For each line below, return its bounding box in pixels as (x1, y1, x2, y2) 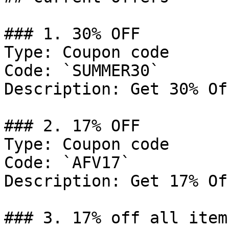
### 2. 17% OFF (4, 117, 140, 135)
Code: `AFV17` (4, 153, 130, 172)
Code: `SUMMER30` (4, 61, 159, 80)
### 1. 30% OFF (4, 25, 140, 43)
